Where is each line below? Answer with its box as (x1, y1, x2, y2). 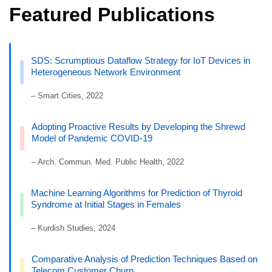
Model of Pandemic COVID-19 (31, 133, 152, 144)
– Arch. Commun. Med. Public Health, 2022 (31, 157, 184, 167)
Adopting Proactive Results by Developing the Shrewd (31, 121, 245, 132)
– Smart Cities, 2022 (31, 91, 104, 101)
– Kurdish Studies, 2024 (31, 223, 116, 233)
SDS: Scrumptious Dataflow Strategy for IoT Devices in (31, 55, 251, 66)
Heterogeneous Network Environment (31, 67, 181, 78)
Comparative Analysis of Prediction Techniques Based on (32, 254, 257, 265)
